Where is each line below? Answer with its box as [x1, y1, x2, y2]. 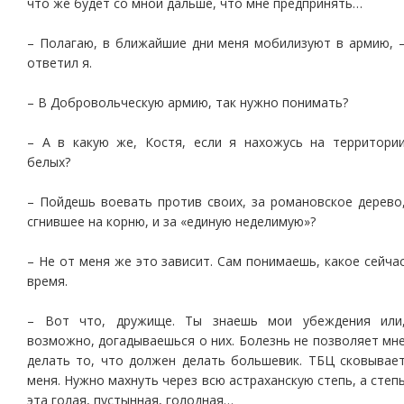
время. [27, 272, 68, 289]
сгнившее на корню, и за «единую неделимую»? [27, 213, 316, 230]
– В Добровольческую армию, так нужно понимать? [27, 94, 348, 111]
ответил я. [27, 54, 92, 71]
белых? [27, 153, 70, 170]
